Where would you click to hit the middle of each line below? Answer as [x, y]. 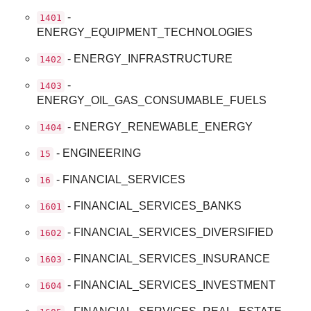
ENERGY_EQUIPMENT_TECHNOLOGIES [145, 32]
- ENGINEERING [98, 153]
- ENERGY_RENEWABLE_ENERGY [159, 126]
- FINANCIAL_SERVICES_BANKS [153, 205]
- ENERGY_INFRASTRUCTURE [149, 58]
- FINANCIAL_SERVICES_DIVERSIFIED [169, 232]
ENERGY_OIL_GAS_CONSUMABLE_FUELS [152, 100]
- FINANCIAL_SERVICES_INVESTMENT [170, 285]
